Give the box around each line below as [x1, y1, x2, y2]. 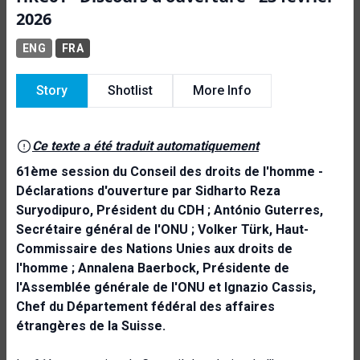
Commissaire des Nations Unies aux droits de [16, 240, 292, 256]
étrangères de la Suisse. [16, 317, 166, 333]
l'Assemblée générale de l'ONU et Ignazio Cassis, [16, 279, 316, 295]
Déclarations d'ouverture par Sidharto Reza [16, 182, 280, 198]
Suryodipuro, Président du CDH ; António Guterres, [16, 202, 323, 218]
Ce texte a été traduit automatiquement [32, 137, 259, 153]
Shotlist [108, 82, 153, 98]
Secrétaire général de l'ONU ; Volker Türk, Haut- [16, 221, 309, 237]
